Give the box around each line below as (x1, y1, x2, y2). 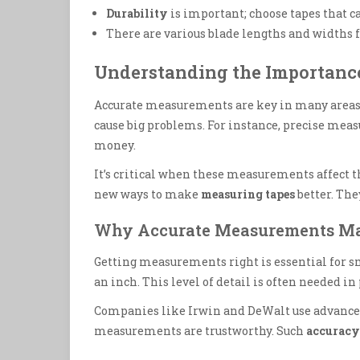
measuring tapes (201, 186, 295, 202)
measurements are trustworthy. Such (94, 323, 306, 339)
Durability (106, 6, 168, 22)
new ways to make (94, 186, 201, 202)
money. (94, 137, 136, 153)
